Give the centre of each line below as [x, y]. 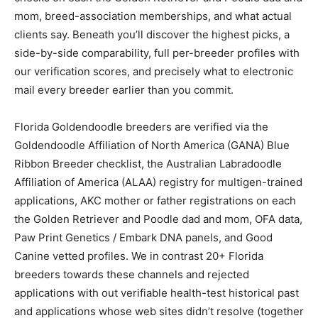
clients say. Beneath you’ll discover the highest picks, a [152, 35]
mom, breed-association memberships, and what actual [153, 16]
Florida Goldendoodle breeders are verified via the [141, 127]
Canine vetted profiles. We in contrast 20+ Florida [139, 256]
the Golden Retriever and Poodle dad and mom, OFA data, [158, 219]
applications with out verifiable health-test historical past [157, 293]
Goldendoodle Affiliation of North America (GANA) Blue [152, 146]
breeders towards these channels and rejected [132, 275]
